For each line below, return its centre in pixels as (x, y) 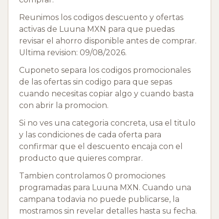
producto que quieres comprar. (81, 158)
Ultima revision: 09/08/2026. (73, 52)
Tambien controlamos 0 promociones (92, 175)
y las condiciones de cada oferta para (90, 134)
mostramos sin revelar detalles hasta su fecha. (108, 211)
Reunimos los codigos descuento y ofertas (101, 17)
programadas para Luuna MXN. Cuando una (105, 187)
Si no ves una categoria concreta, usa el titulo (107, 123)
